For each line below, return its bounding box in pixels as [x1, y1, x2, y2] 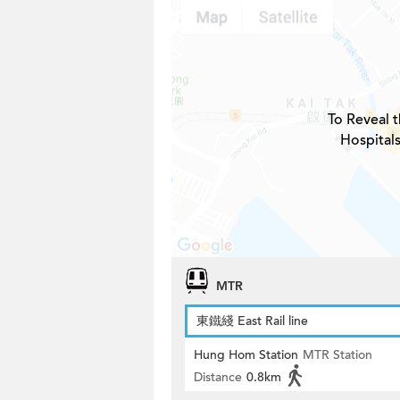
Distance [194, 369, 242, 386]
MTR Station [303, 346, 372, 363]
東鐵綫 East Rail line [196, 312, 308, 329]
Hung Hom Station [194, 346, 298, 363]
